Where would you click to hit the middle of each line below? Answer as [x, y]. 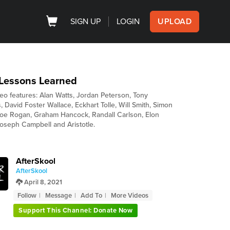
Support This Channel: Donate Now [75, 210]
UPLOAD [175, 22]
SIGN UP [85, 22]
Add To [91, 196]
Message [59, 196]
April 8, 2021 [42, 182]
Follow [27, 196]
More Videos [130, 196]
